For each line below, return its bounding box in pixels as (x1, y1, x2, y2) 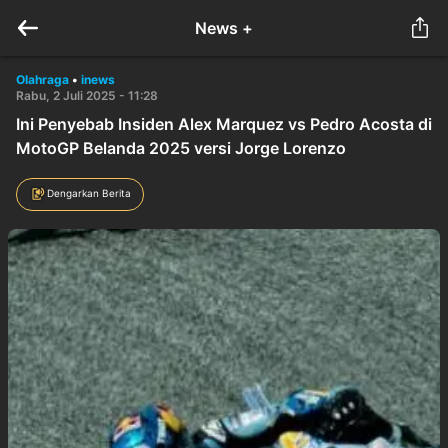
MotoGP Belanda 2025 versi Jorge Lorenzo (16, 138, 346, 158)
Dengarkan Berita (47, 186, 131, 199)
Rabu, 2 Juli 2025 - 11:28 (16, 88, 158, 103)
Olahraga (16, 72, 69, 87)
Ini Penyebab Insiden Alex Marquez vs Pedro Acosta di (16, 114, 432, 134)
